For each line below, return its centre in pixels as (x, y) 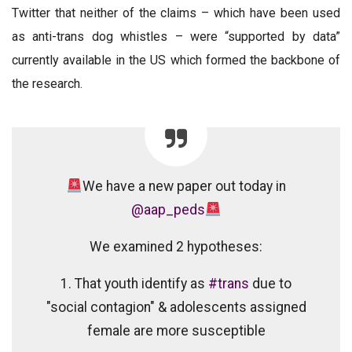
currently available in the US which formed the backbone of (176, 60)
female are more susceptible (176, 330)
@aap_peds (168, 209)
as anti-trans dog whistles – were (119, 36)
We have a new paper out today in (184, 186)
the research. (47, 83)
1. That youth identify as (134, 283)
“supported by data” (282, 36)
